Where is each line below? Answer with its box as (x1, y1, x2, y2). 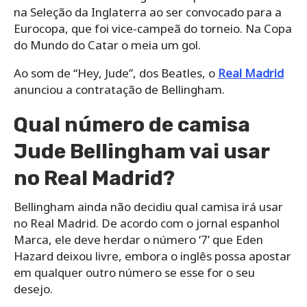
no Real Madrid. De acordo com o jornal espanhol (14, 214, 280, 231)
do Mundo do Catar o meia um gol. (14, 36, 201, 53)
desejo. (14, 280, 53, 297)
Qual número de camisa (14, 112, 250, 137)
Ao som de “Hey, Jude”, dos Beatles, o (14, 64, 218, 81)
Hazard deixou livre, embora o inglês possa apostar (14, 247, 291, 264)
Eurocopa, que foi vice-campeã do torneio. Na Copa (14, 20, 292, 36)
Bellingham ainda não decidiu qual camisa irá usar (14, 198, 283, 214)
